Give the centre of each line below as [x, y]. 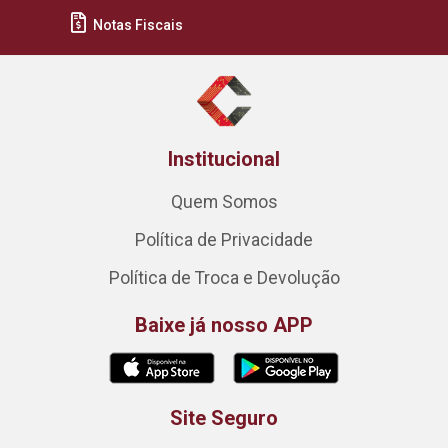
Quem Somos [224, 202]
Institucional [224, 159]
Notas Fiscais [136, 25]
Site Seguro [224, 418]
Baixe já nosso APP [224, 325]
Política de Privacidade [224, 240]
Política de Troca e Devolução [224, 278]
